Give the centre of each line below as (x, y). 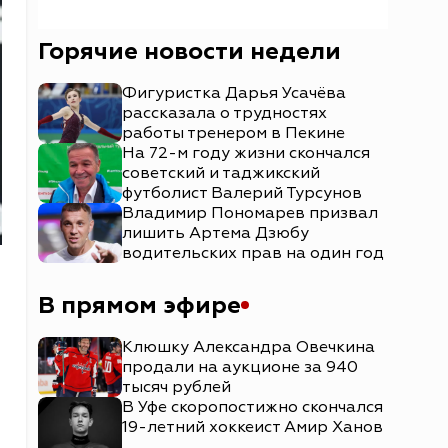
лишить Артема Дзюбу (215, 233)
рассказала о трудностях (224, 113)
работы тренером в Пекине (233, 133)
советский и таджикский (221, 173)
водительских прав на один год (253, 253)
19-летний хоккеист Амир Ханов (252, 427)
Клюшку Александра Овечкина (248, 347)
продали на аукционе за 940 (240, 367)
